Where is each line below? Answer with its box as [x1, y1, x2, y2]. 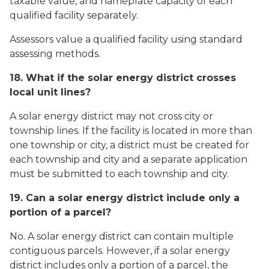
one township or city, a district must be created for [10, 139, 249, 151]
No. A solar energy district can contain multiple [10, 231, 234, 242]
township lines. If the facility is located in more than [10, 125, 252, 136]
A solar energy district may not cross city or [10, 110, 213, 122]
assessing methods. [10, 48, 100, 59]
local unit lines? [10, 86, 91, 98]
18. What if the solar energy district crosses [10, 72, 236, 83]
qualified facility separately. [10, 10, 138, 21]
